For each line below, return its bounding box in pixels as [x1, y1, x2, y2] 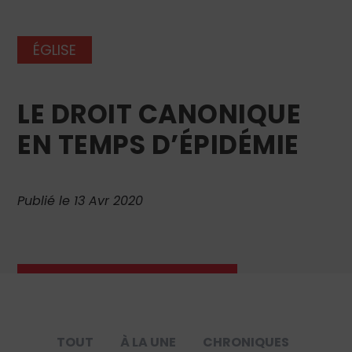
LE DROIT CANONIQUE [17, 96, 302, 134]
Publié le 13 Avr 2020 [17, 192, 144, 211]
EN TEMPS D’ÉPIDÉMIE [17, 126, 299, 164]
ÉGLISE [33, 40, 77, 60]
